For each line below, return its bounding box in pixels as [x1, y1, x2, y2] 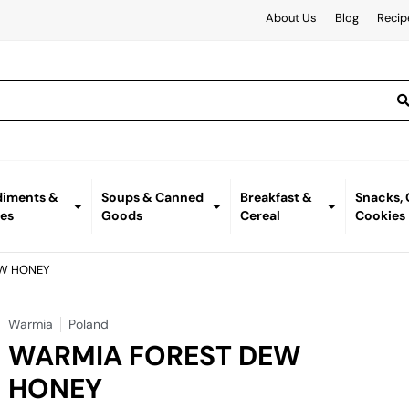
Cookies [355, 207, 406, 225]
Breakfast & [239, 189, 312, 206]
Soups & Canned [100, 189, 204, 206]
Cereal [239, 207, 280, 225]
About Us [265, 10, 317, 26]
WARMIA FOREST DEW [8, 338, 302, 374]
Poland [68, 316, 110, 333]
